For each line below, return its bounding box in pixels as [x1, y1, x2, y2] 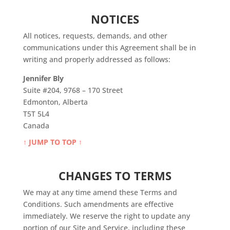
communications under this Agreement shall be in [23, 42, 196, 52]
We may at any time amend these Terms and [23, 187, 177, 197]
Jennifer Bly [23, 73, 64, 83]
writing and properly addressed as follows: [23, 54, 170, 64]
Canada [23, 120, 49, 130]
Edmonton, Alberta [23, 97, 88, 107]
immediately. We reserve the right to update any [23, 210, 190, 221]
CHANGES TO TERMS [58, 167, 171, 183]
